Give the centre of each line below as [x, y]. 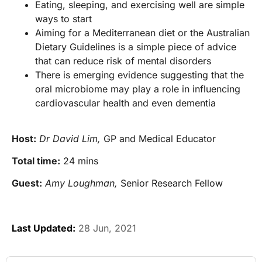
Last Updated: [44, 228]
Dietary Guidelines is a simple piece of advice [136, 47]
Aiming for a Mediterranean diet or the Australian [142, 33]
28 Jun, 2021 [106, 228]
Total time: [36, 161]
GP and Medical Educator [158, 139]
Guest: [27, 183]
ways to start [63, 19]
